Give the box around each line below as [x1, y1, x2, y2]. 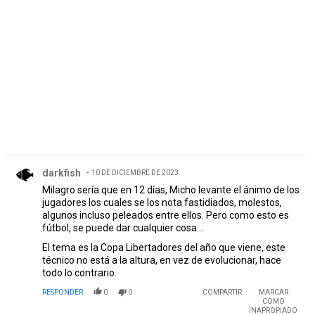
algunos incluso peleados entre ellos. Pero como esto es [42, 209, 289, 221]
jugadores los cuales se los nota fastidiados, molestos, [42, 196, 282, 208]
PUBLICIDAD [136, 21, 179, 30]
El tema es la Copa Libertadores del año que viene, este [42, 241, 285, 253]
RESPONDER [42, 288, 83, 296]
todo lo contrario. [42, 266, 117, 278]
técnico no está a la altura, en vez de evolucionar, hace [42, 254, 281, 266]
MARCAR [258, 288, 288, 296]
